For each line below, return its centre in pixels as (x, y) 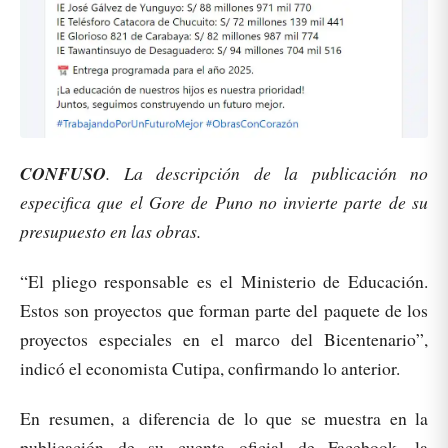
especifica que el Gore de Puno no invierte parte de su (224, 201)
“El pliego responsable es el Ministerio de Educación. (224, 280)
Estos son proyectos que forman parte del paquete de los (224, 309)
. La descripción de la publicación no (267, 172)
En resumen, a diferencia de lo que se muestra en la (224, 417)
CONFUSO (63, 173)
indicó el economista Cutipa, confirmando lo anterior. (210, 367)
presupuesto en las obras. (110, 230)
